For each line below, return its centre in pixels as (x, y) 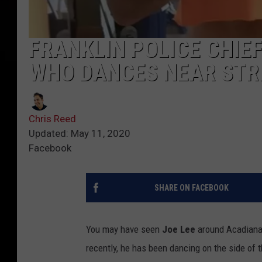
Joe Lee (179, 230)
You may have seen (124, 230)
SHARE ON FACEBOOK (191, 188)
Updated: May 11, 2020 (80, 134)
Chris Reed (52, 119)
